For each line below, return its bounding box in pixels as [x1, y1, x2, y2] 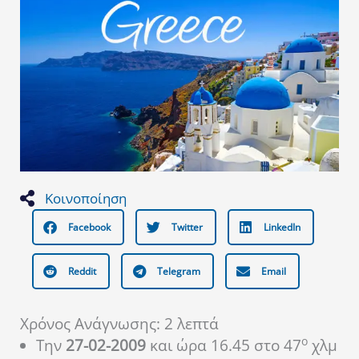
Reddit [68, 264, 96, 279]
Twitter [171, 220, 203, 235]
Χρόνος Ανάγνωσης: [20, 313, 164, 335]
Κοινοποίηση [45, 188, 127, 208]
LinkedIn [264, 220, 301, 235]
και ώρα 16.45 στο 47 [146, 335, 301, 357]
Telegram [157, 264, 200, 279]
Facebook [68, 220, 111, 235]
